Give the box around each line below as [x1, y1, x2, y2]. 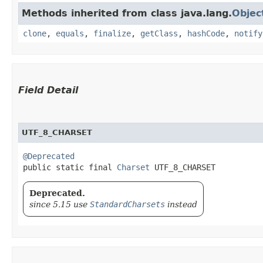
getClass [140, 28, 178, 38]
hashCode [187, 28, 225, 38]
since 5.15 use [29, 199, 90, 209]
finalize [93, 28, 131, 38]
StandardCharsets [90, 199, 165, 209]
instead [165, 199, 197, 209]
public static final [23, 162, 117, 172]
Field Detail [18, 84, 78, 96]
